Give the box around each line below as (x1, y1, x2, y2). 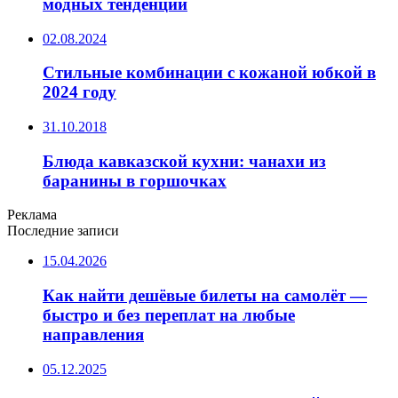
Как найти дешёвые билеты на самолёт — (43, 286, 367, 306)
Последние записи (7, 223, 119, 239)
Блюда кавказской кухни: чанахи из (43, 151, 326, 171)
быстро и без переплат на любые (43, 306, 295, 325)
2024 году (43, 83, 116, 102)
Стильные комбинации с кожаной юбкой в (43, 63, 376, 83)
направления (43, 325, 144, 345)
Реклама (7, 207, 57, 223)
